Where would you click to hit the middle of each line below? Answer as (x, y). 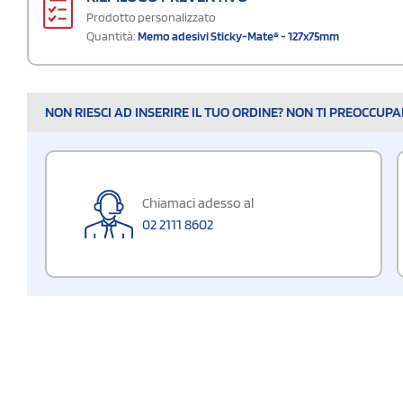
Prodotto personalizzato (151, 17)
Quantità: (111, 36)
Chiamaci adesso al (198, 202)
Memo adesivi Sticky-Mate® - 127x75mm (238, 36)
